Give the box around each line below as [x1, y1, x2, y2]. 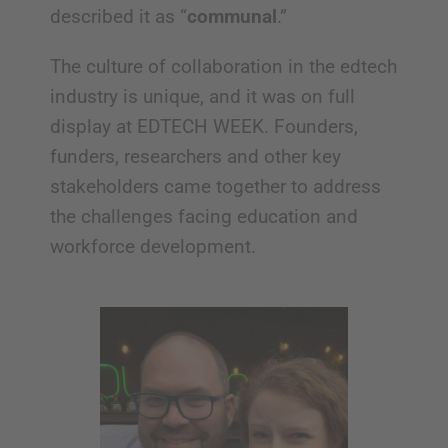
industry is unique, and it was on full [49, 85, 355, 109]
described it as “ [49, 5, 187, 29]
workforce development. [49, 235, 256, 259]
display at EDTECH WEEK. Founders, [49, 115, 358, 139]
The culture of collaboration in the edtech [49, 55, 397, 79]
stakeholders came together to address [49, 175, 381, 199]
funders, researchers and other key [49, 145, 341, 169]
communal [186, 5, 277, 29]
